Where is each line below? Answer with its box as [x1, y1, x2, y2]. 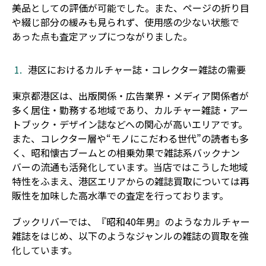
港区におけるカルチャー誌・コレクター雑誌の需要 [28, 62, 246, 77]
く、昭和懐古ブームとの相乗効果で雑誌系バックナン [12, 145, 240, 160]
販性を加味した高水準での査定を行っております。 [12, 188, 229, 202]
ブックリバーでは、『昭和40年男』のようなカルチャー [12, 214, 250, 229]
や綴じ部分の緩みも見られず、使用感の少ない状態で [12, 14, 239, 29]
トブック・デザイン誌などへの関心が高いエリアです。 [12, 116, 248, 131]
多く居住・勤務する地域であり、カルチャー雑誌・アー [12, 102, 248, 117]
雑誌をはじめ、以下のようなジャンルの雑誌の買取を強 [12, 228, 249, 243]
